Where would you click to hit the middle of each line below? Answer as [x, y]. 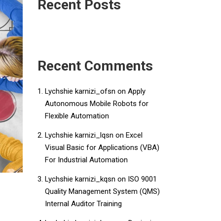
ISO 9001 [142, 179]
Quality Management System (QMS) [102, 191]
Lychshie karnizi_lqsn [79, 135]
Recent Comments [95, 66]
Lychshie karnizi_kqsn [80, 179]
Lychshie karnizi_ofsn [80, 91]
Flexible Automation [77, 116]
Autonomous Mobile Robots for [97, 103]
